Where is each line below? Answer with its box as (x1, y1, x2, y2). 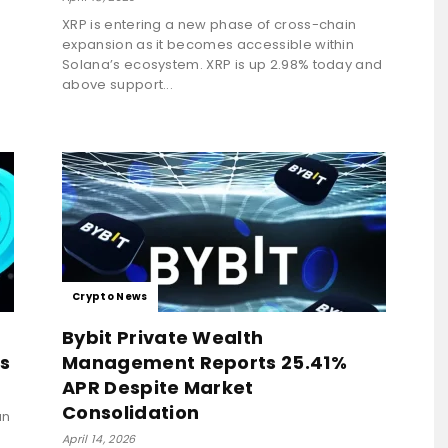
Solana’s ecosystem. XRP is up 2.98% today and (62, 54, 383, 74)
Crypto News (72, 288, 148, 304)
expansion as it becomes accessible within (62, 34, 355, 54)
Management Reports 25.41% (62, 349, 348, 375)
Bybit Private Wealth (62, 324, 264, 350)
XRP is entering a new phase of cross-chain (62, 14, 357, 34)
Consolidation (62, 399, 200, 425)
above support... (62, 74, 174, 94)
